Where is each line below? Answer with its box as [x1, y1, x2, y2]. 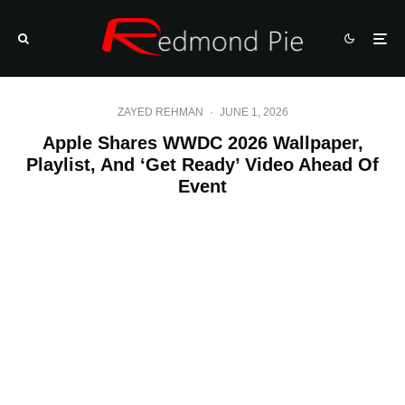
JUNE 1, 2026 [219, 106, 288, 118]
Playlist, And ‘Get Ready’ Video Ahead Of [26, 155, 379, 174]
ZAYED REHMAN [117, 106, 203, 118]
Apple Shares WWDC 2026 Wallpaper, [42, 133, 363, 153]
